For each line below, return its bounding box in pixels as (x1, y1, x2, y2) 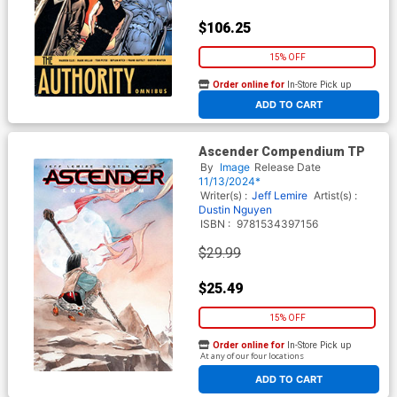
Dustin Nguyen (198, 202, 272, 216)
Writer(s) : (200, 188, 250, 202)
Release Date (254, 160, 321, 174)
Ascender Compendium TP (198, 144, 365, 159)
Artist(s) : (314, 188, 357, 202)
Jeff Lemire (252, 188, 307, 202)
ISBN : (200, 216, 230, 230)
